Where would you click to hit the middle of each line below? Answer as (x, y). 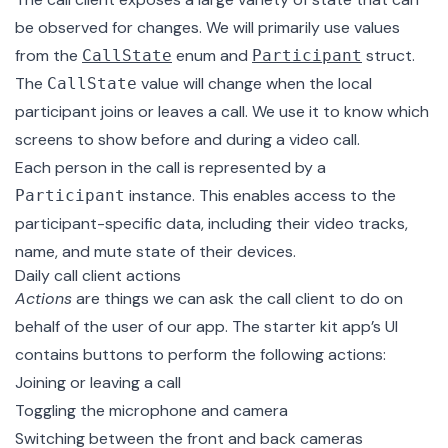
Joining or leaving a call (98, 383)
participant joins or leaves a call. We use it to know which (222, 112)
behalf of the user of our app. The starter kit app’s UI (206, 327)
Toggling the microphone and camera (151, 411)
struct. (388, 56)
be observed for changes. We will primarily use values (207, 28)
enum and (212, 56)
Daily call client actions (98, 276)
